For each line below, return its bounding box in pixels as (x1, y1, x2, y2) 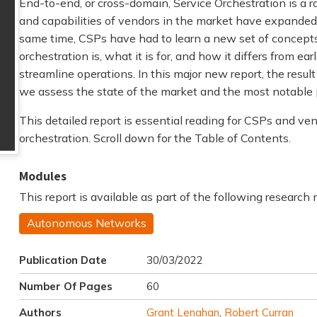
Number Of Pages (18, 279, 113, 294)
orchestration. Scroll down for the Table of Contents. (18, 130, 291, 145)
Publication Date (18, 253, 107, 267)
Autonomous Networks (26, 216, 146, 231)
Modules (18, 167, 67, 184)
